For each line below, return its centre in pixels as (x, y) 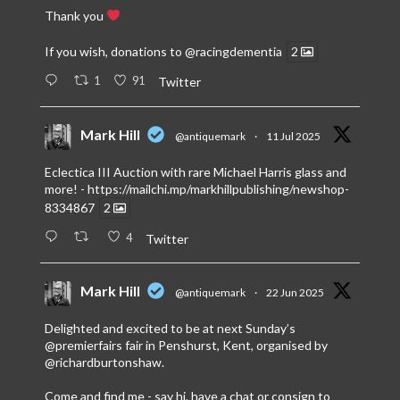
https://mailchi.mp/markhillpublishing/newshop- (218, 189)
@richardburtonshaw (103, 362)
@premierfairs (83, 346)
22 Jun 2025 (295, 293)
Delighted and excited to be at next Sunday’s (170, 329)
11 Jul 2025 (293, 137)
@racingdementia (233, 52)
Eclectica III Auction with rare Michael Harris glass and (195, 172)
